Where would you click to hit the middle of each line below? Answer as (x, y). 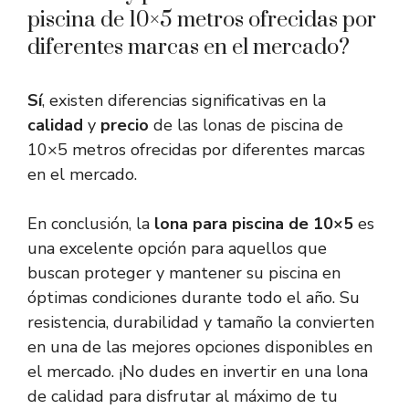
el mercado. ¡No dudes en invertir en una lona (198, 372)
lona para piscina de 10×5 (254, 224)
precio (125, 126)
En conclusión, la (91, 224)
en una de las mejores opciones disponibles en (200, 347)
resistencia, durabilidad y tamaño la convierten (201, 323)
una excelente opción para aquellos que (177, 249)
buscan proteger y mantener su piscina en (184, 273)
